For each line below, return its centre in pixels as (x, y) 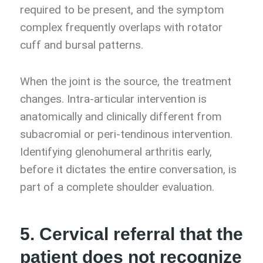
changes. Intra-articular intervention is (113, 99)
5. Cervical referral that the (131, 234)
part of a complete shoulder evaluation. (117, 187)
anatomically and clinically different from (121, 117)
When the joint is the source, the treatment (126, 82)
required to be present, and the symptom (122, 10)
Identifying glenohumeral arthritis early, (116, 152)
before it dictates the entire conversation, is (128, 170)
